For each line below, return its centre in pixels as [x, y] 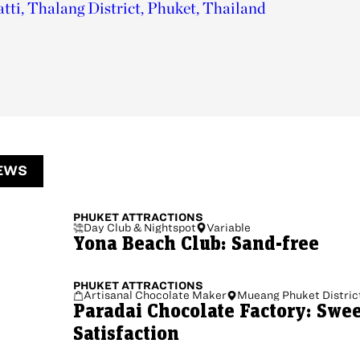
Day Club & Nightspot [140, 227]
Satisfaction [127, 335]
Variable [228, 227]
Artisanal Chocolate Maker [155, 296]
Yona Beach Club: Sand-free [196, 244]
